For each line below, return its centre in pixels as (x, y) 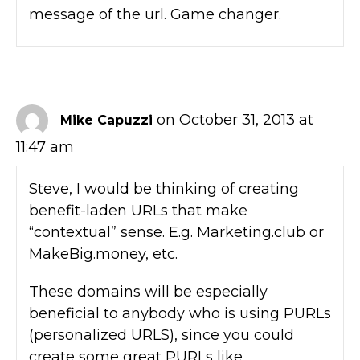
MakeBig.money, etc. (103, 254)
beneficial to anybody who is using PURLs (180, 313)
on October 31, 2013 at (235, 119)
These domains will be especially (148, 291)
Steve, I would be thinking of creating (164, 188)
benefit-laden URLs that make (138, 210)
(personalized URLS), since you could (162, 335)
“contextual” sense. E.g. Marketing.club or (176, 232)
